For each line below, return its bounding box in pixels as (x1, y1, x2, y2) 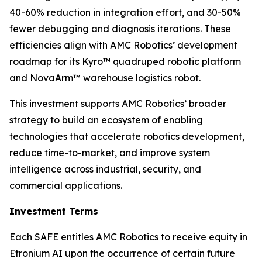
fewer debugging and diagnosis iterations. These (9, 23, 231, 35)
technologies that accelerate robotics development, (9, 130, 244, 142)
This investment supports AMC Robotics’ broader (9, 98, 226, 109)
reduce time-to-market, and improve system (9, 147, 210, 158)
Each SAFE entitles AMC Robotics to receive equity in (9, 231, 247, 243)
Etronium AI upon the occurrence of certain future (9, 247, 235, 259)
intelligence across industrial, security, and (9, 163, 201, 175)
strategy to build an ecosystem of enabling (9, 114, 203, 126)
